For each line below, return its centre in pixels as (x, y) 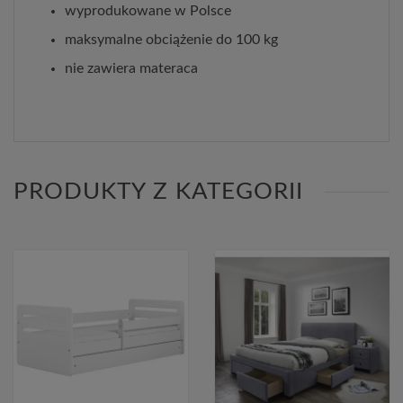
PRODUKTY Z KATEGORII (158, 191)
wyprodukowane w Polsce (148, 10)
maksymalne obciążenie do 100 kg (171, 39)
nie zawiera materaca (131, 68)
